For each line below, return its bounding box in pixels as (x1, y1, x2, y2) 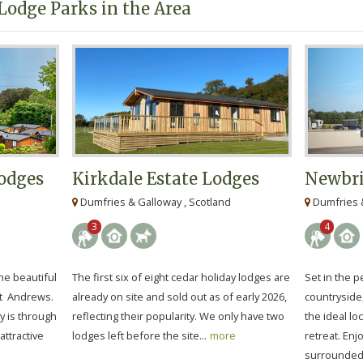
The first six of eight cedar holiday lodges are (72, 270, 290, 285)
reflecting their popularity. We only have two (72, 309, 284, 324)
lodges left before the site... (72, 328, 207, 344)
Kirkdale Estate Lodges (72, 169, 259, 190)
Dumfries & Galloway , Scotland (78, 194, 231, 210)
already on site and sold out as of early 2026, (72, 289, 287, 305)
